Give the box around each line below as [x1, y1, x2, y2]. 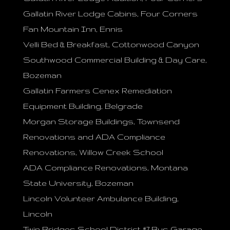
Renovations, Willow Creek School [23, 148, 163, 157]
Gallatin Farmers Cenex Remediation [23, 86, 172, 95]
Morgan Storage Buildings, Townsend [23, 117, 180, 126]
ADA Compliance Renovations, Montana [23, 163, 188, 172]
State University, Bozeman [23, 179, 133, 187]
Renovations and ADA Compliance [23, 132, 165, 141]
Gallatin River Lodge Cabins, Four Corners [23, 9, 198, 18]
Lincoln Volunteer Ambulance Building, [23, 194, 179, 203]
